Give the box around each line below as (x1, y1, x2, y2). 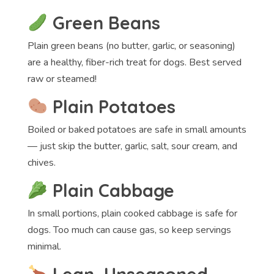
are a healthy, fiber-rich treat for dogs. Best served (27, 56, 242, 70)
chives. (27, 156, 56, 170)
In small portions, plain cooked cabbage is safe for (27, 207, 237, 221)
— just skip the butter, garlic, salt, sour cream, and (27, 139, 237, 154)
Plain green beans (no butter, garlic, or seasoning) (27, 39, 235, 53)
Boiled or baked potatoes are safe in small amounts (27, 123, 246, 137)
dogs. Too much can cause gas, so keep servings (27, 223, 231, 237)
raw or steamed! (27, 72, 97, 86)
